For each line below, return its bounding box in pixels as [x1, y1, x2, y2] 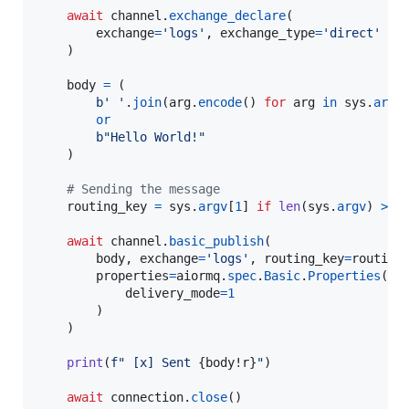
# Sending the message [67, 182, 220, 197]
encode [198, 95, 242, 110]
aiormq [176, 268, 220, 284]
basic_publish [169, 234, 264, 249]
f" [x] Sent [110, 355, 198, 371]
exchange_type [220, 26, 315, 41]
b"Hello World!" [96, 130, 205, 145]
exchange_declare [169, 8, 286, 24]
